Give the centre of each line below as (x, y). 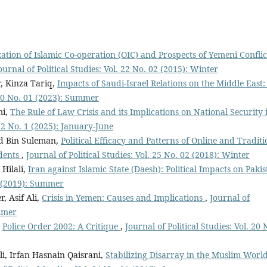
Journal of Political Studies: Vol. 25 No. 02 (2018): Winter (138, 154)
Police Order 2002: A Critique (61, 226)
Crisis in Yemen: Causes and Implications (123, 197)
